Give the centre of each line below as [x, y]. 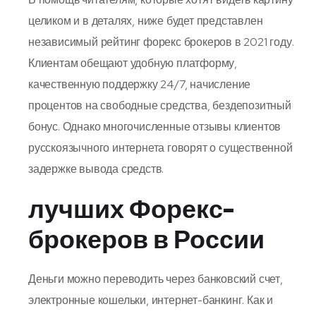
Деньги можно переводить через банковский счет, [156, 279]
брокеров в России [146, 239]
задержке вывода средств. [96, 169]
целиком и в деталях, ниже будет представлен [146, 20]
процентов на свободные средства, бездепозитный [160, 105]
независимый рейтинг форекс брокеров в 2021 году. [161, 42]
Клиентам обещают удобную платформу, [133, 63]
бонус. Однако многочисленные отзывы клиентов [155, 126]
